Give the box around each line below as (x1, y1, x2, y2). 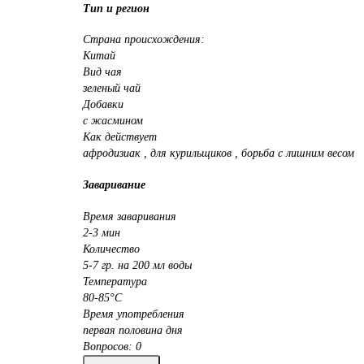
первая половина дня (83, 323, 183, 336)
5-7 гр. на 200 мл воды (83, 258, 192, 271)
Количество (83, 242, 140, 255)
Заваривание (83, 179, 145, 192)
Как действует (83, 131, 157, 144)
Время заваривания (83, 210, 176, 223)
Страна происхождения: (83, 33, 205, 46)
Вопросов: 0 (83, 340, 141, 353)
